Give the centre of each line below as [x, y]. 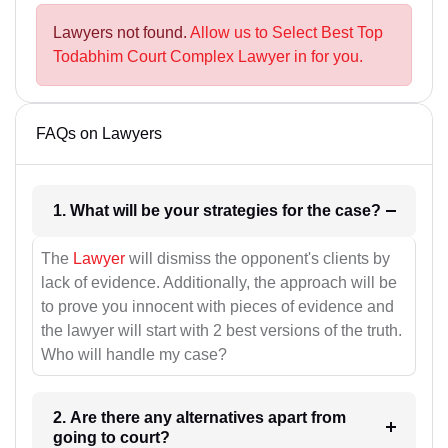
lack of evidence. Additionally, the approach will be [219, 282]
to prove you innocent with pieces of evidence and [217, 306]
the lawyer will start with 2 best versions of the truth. [221, 330]
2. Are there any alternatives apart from [199, 417]
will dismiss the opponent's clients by [257, 258]
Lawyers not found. [121, 33]
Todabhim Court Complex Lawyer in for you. [208, 57]
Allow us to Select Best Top [286, 33]
